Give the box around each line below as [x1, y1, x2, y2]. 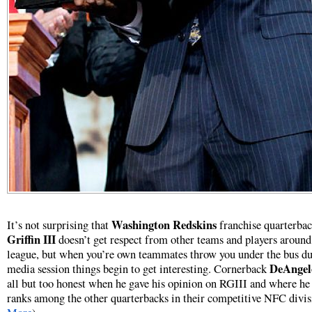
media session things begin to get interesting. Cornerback [7, 261, 270, 276]
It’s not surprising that [7, 217, 111, 233]
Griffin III [7, 231, 56, 248]
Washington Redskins [111, 217, 217, 233]
